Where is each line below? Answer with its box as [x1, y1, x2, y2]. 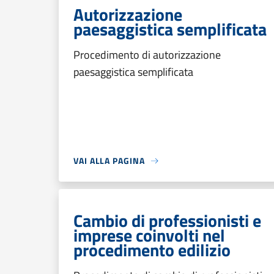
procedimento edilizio [73, 237, 231, 263]
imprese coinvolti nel [73, 222, 225, 248]
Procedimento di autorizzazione [73, 46, 221, 63]
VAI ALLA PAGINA [73, 154, 145, 167]
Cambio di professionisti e [73, 207, 261, 234]
